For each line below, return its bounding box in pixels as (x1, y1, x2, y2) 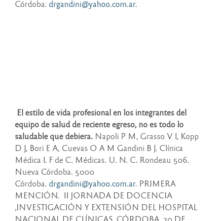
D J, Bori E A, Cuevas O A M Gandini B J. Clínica (15, 143, 183, 153)
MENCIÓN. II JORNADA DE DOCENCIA (15, 190, 172, 201)
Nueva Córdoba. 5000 (15, 166, 94, 177)
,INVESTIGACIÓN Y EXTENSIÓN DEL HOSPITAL (15, 202, 197, 213)
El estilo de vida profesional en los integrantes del (15, 107, 186, 118)
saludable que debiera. (15, 131, 95, 142)
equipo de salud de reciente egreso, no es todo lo (15, 119, 184, 130)
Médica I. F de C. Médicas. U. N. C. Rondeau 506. (15, 154, 189, 165)
